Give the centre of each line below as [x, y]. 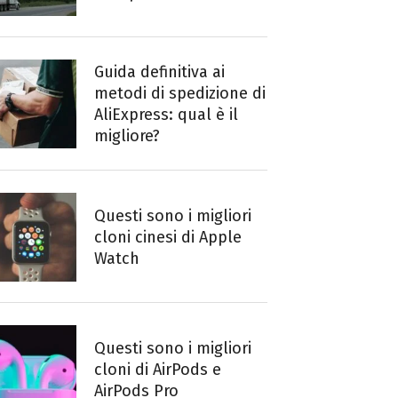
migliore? [127, 136]
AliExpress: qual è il [166, 115]
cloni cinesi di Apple [168, 237]
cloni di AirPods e [158, 370]
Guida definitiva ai [159, 72]
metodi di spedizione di [180, 93]
